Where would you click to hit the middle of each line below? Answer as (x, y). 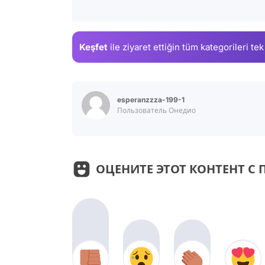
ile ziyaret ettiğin (145, 47)
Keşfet (93, 47)
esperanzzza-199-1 (151, 100)
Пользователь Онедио (156, 111)
